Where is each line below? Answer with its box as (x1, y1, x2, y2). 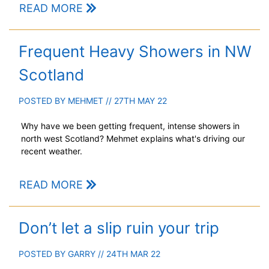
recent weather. (21, 146, 82, 157)
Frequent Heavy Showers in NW (19, 42, 252, 61)
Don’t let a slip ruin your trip (19, 219, 219, 238)
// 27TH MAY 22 (103, 95, 167, 106)
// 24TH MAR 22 (95, 249, 160, 259)
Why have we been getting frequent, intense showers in (21, 121, 240, 131)
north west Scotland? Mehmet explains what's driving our (21, 133, 245, 144)
